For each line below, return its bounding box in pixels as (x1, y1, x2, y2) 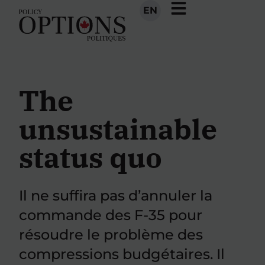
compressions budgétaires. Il (19, 245, 225, 263)
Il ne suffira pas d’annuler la (19, 187, 212, 204)
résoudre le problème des (19, 226, 203, 243)
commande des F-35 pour (19, 206, 202, 224)
